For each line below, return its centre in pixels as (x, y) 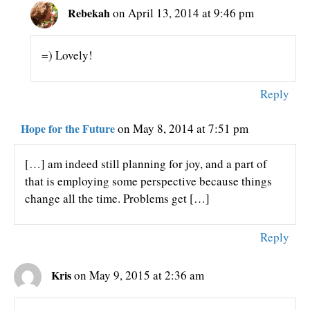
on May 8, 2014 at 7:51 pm (183, 128)
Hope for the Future (68, 128)
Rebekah (89, 12)
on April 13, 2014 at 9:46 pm (184, 12)
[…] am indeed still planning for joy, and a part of (146, 163)
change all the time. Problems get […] (117, 198)
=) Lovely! (67, 55)
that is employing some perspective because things (148, 181)
